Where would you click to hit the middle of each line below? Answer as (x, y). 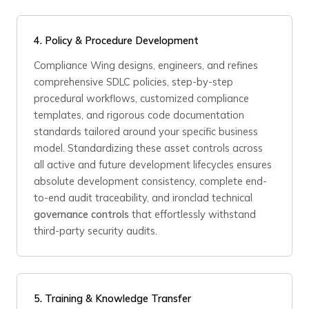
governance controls (81, 214)
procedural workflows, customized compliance (141, 98)
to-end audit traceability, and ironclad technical (143, 198)
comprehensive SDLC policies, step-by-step (133, 82)
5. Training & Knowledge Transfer (112, 298)
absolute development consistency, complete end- (150, 181)
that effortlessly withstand (192, 214)
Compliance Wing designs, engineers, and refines (146, 65)
